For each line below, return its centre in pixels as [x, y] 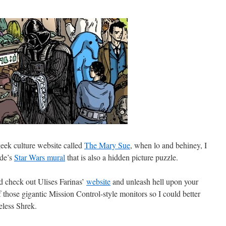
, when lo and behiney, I [168, 145]
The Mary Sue [107, 145]
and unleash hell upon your [154, 181]
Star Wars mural [40, 157]
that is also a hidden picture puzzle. [122, 157]
